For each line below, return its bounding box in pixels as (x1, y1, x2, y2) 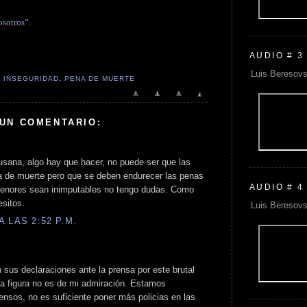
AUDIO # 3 (249, 50, 304, 60)
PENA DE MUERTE (64, 75, 135, 83)
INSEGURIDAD (3, 75, 59, 83)
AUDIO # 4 (249, 182, 304, 192)
